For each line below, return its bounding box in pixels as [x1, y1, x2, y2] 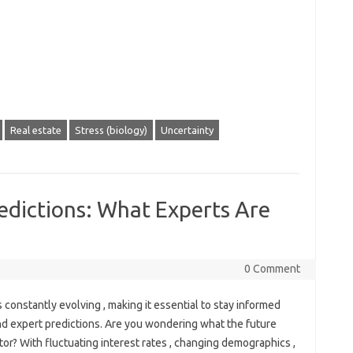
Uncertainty [160, 124, 214, 136]
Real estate [9, 124, 61, 136]
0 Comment [243, 262, 300, 275]
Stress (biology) [74, 124, 147, 136]
